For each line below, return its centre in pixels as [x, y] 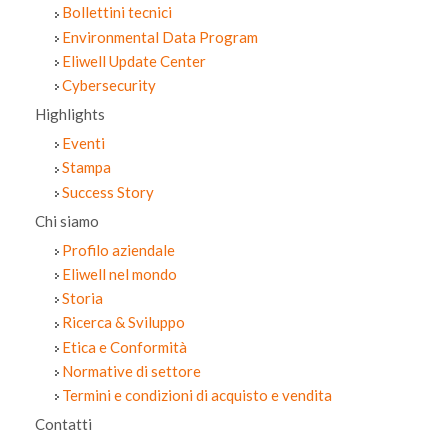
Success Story [108, 191]
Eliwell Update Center [134, 60]
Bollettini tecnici [117, 12]
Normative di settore [131, 370]
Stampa [86, 167]
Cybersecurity [109, 85]
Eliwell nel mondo [119, 274]
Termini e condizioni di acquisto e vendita [197, 395]
